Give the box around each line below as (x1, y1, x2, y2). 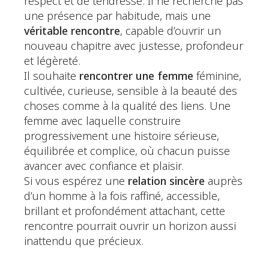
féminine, (193, 68, 241, 85)
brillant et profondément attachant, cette (24, 204, 225, 220)
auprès (205, 174, 243, 190)
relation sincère (128, 174, 205, 190)
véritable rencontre (24, 23, 120, 40)
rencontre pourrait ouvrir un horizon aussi (24, 219, 236, 235)
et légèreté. (24, 53, 80, 70)
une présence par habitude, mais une (24, 8, 211, 25)
